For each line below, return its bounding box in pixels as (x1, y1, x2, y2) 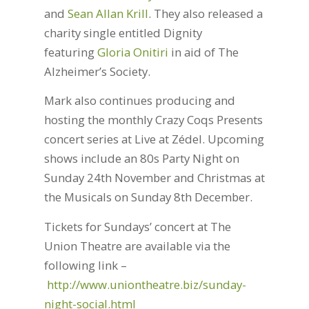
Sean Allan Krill (67, 6, 148, 22)
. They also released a (148, 6, 263, 22)
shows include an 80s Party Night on (43, 150, 239, 167)
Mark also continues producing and (43, 92, 235, 109)
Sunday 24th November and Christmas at (43, 170, 265, 186)
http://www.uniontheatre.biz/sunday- (46, 276, 246, 292)
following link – (43, 257, 127, 273)
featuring (43, 44, 97, 61)
